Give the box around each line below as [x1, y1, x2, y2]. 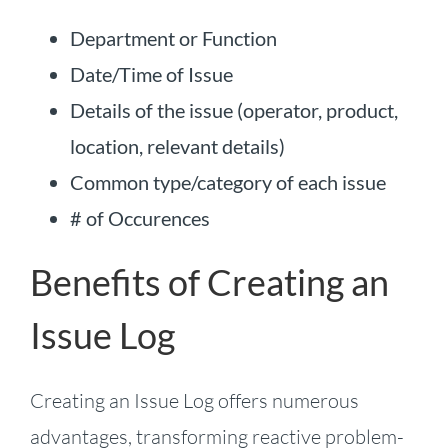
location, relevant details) [69, 133, 285, 158]
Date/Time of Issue [69, 61, 233, 86]
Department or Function [69, 25, 277, 50]
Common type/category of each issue [69, 169, 386, 194]
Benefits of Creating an [29, 260, 389, 304]
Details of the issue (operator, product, [69, 97, 398, 122]
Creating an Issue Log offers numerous [29, 388, 359, 414]
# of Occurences [69, 205, 210, 230]
